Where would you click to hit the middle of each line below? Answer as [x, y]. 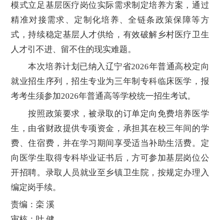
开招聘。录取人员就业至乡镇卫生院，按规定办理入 [110, 172]
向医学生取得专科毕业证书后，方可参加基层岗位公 [110, 158]
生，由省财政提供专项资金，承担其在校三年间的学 [110, 128]
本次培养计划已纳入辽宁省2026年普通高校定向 [110, 67]
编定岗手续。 [36, 187]
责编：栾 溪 [33, 205]
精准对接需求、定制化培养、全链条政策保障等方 [110, 20]
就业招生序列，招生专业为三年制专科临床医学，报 [110, 82]
